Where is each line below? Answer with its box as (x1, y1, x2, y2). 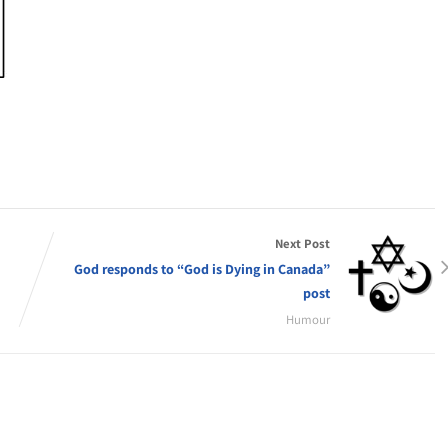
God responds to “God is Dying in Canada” (73, 260, 330, 278)
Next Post (274, 235, 330, 252)
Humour (285, 311, 330, 328)
